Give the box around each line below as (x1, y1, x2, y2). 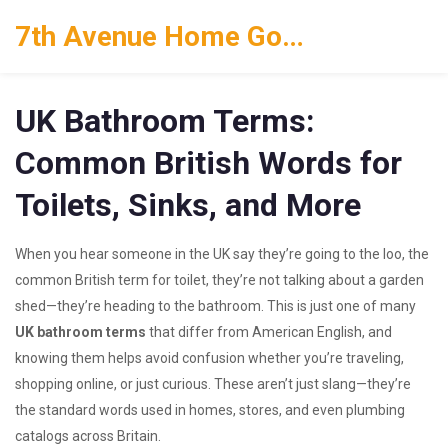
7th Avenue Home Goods (282, 20, 304, 53)
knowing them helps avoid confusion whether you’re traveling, (15, 350, 404, 366)
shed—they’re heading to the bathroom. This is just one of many (15, 298, 416, 314)
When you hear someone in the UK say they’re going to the (15, 246, 383, 262)
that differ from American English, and (146, 324, 392, 340)
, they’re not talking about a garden (206, 272, 424, 288)
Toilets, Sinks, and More (15, 186, 361, 224)
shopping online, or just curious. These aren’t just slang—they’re (15, 376, 411, 392)
